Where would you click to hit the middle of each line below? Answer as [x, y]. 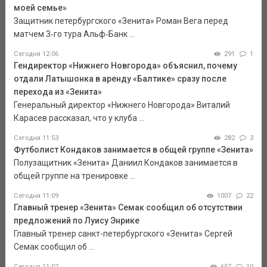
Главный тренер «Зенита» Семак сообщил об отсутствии [128, 208]
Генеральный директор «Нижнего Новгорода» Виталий [122, 105]
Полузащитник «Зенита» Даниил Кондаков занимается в [125, 163]
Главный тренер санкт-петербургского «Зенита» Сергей [123, 234]
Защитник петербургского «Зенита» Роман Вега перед [121, 21]
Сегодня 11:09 [36, 196]
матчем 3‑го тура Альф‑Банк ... [74, 34]
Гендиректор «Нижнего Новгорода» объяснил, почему [125, 66]
